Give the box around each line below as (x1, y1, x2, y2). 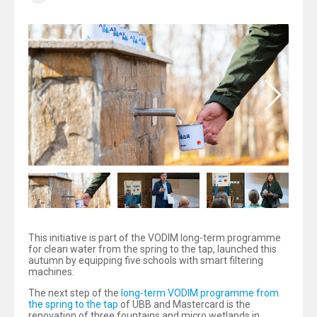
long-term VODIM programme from (119, 287, 279, 299)
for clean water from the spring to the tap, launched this (28, 243, 277, 255)
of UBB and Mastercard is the (118, 299, 250, 310)
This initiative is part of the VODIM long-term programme (28, 232, 281, 243)
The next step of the (28, 287, 119, 299)
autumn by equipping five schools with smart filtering (28, 255, 263, 266)
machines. (28, 266, 74, 277)
